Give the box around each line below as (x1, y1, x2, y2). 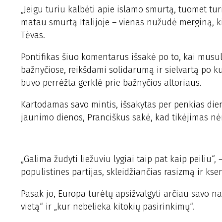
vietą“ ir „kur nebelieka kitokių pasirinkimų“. (21, 201, 194, 212)
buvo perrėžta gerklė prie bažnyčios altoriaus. (21, 77, 202, 88)
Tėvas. (21, 30, 45, 41)
